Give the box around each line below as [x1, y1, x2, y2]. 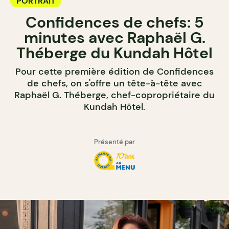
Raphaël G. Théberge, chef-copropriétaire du [14, 88, 215, 101]
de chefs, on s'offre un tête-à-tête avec [27, 77, 202, 89]
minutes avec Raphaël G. [24, 27, 205, 48]
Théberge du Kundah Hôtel [16, 42, 213, 63]
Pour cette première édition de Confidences [15, 65, 214, 78]
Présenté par [94, 137, 135, 146]
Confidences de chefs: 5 [25, 12, 204, 32]
